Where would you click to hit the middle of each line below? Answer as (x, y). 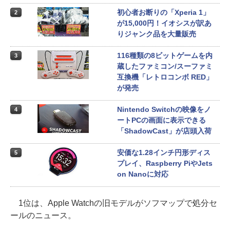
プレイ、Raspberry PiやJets (165, 163)
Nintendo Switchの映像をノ (164, 109)
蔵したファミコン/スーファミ (165, 66)
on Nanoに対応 (143, 174)
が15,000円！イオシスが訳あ (164, 23)
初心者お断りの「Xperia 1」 (164, 12)
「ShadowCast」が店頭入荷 (164, 131)
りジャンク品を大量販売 (157, 34)
